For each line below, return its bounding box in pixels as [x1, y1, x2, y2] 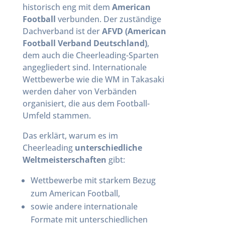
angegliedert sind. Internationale [22, 62, 147, 73]
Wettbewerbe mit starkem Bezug [30, 175, 156, 186]
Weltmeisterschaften [22, 154, 106, 165]
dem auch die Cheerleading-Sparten [22, 50, 159, 61]
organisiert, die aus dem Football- [22, 98, 150, 109]
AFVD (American [101, 26, 166, 37]
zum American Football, [30, 188, 120, 199]
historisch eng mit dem [22, 2, 112, 13]
